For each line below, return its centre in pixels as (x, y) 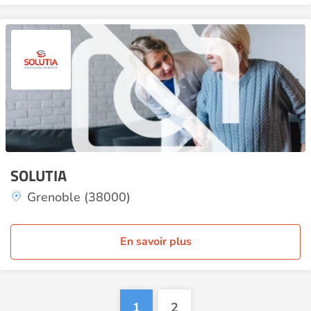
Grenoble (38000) (79, 197)
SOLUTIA (39, 176)
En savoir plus (155, 242)
